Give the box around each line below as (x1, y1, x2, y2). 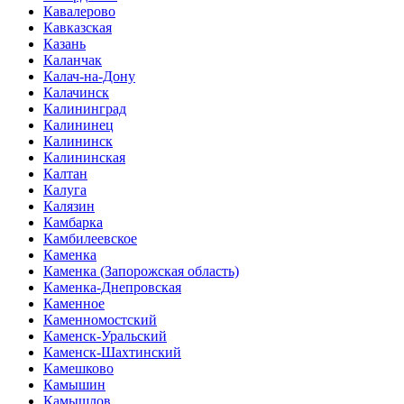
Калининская (43, 150, 125, 165)
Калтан (43, 166, 87, 181)
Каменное (43, 296, 105, 311)
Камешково (43, 361, 114, 376)
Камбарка (43, 215, 103, 230)
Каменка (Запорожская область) (43, 263, 239, 279)
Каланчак (43, 52, 102, 68)
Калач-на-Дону (43, 69, 135, 84)
